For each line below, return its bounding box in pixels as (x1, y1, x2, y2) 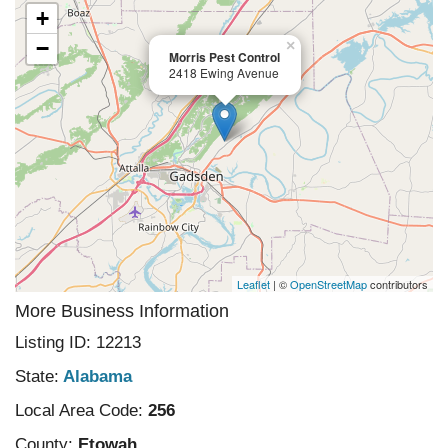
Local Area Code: (15, 401, 143, 420)
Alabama (63, 367, 132, 386)
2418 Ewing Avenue (169, 64, 279, 81)
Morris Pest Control (169, 48, 280, 66)
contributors (367, 276, 428, 292)
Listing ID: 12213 (15, 333, 141, 352)
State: (15, 367, 59, 386)
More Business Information (15, 301, 229, 321)
